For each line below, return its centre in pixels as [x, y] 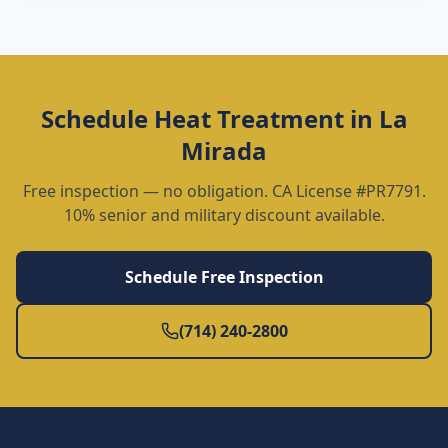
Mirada [224, 150]
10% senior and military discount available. [224, 215]
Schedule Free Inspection [224, 277]
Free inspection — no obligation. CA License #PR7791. [224, 191]
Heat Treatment [248, 118]
